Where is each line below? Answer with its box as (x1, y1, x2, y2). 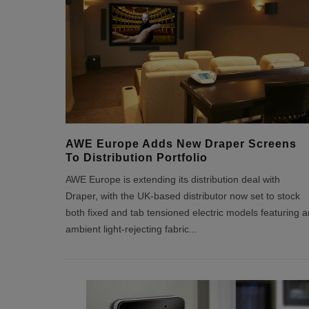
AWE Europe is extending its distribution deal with (65, 175, 280, 185)
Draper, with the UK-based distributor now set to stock (65, 191, 300, 201)
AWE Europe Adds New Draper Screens (65, 138, 297, 150)
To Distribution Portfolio (65, 152, 208, 163)
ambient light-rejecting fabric (65, 224, 189, 235)
